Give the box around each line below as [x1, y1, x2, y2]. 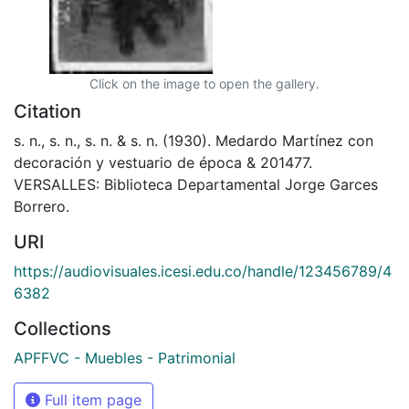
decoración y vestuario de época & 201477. [14, 152, 312, 172]
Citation [14, 100, 81, 122]
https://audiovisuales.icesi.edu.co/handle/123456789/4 [14, 261, 392, 280]
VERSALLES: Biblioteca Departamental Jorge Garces [14, 174, 378, 194]
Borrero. [14, 196, 69, 215]
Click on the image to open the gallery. [89, 75, 320, 91]
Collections [14, 317, 111, 340]
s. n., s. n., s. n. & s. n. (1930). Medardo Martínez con [14, 131, 373, 150]
